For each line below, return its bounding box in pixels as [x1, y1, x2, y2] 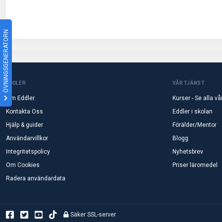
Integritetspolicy [6, 148, 50, 155]
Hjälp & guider [6, 121, 43, 128]
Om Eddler [6, 94, 35, 102]
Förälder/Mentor [172, 121, 217, 128]
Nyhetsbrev [172, 148, 203, 155]
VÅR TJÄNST [172, 80, 205, 86]
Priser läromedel [172, 161, 218, 168]
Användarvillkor [6, 134, 48, 142]
